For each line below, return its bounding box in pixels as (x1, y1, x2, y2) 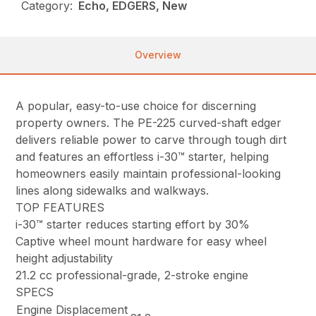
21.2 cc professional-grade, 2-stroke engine (16, 267, 249, 282)
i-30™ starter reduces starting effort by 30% (16, 217, 250, 231)
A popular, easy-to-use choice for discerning (16, 98, 257, 113)
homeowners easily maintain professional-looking (16, 166, 281, 181)
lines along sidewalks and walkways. (16, 183, 209, 197)
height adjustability (16, 250, 114, 265)
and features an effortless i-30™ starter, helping (16, 149, 269, 164)
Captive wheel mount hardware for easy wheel (16, 233, 267, 248)
